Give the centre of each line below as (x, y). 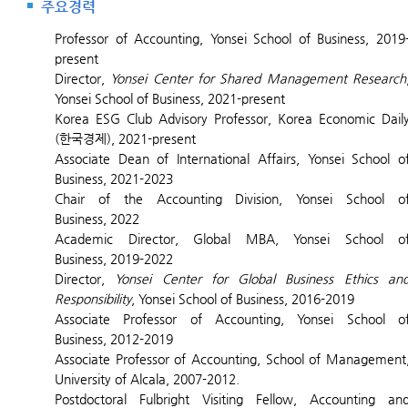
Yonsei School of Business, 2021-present (170, 98)
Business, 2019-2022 (114, 259)
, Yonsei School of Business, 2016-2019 (243, 299)
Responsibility (93, 299)
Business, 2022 (97, 219)
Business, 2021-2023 (114, 178)
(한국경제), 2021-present (125, 138)
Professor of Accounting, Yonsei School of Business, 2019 (230, 38)
